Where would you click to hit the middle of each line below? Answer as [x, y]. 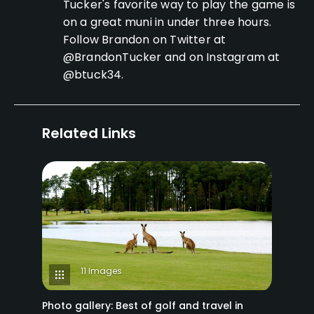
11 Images [101, 271]
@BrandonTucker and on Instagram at [171, 57]
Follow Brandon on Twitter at [144, 39]
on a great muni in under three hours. [167, 22]
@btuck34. [93, 74]
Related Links [89, 133]
